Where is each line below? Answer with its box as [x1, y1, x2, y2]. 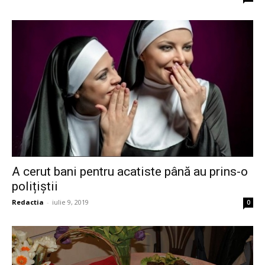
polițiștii [12, 179, 58, 194]
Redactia [12, 198, 44, 207]
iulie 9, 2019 [52, 198, 89, 207]
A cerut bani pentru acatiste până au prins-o [12, 164, 248, 179]
